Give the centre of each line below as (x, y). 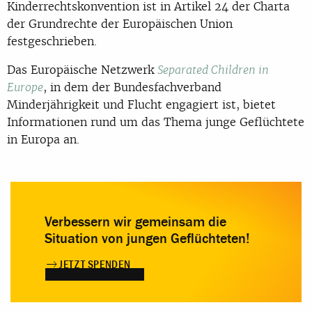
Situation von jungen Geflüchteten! (147, 238)
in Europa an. (43, 139)
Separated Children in (213, 70)
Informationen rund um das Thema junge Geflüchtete (156, 122)
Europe (25, 87)
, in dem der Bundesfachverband (132, 87)
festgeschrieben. (52, 41)
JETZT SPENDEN (95, 264)
